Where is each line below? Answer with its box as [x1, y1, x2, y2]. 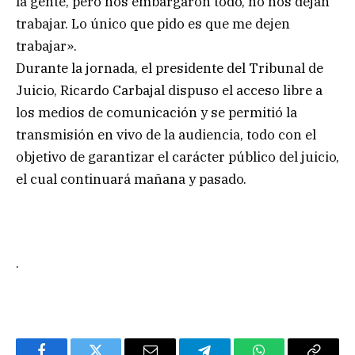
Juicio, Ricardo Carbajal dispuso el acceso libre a [16, 82, 323, 100]
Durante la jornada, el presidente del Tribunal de [16, 59, 323, 78]
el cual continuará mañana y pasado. [16, 170, 246, 189]
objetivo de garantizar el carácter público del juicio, [16, 148, 339, 166]
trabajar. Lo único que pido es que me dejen [16, 15, 290, 33]
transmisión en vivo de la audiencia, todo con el [16, 126, 316, 144]
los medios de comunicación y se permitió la [16, 104, 297, 122]
